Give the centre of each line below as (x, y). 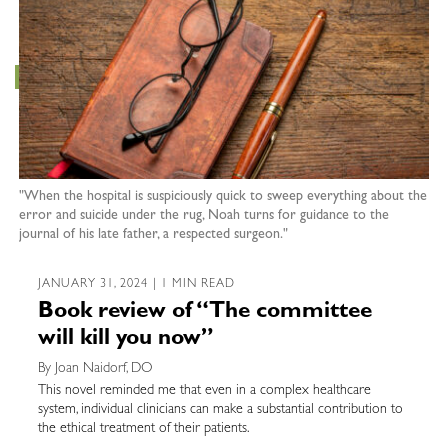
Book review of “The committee (204, 312)
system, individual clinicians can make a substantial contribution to (220, 409)
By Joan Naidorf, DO (95, 368)
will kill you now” (128, 339)
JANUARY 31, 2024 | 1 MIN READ (136, 284)
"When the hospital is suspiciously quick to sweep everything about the (222, 196)
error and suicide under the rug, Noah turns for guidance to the (203, 215)
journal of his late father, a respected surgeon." (153, 234)
